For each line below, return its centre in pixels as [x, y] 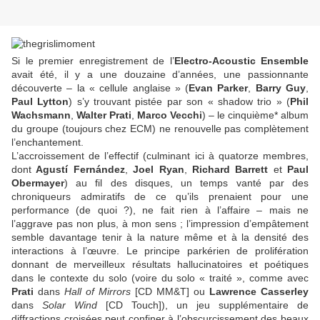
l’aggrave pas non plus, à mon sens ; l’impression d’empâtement [160, 224]
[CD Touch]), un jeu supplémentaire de [203, 305]
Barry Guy [281, 88]
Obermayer [38, 183]
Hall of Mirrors [97, 292]
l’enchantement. [47, 142]
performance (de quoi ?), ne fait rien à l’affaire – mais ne [160, 210]
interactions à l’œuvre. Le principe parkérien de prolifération [160, 251]
